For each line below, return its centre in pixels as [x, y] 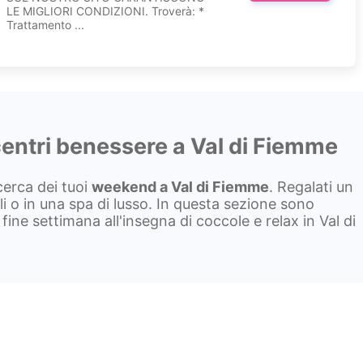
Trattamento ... [46, 24]
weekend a [131, 186]
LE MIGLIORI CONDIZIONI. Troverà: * [106, 11]
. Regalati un [311, 186]
